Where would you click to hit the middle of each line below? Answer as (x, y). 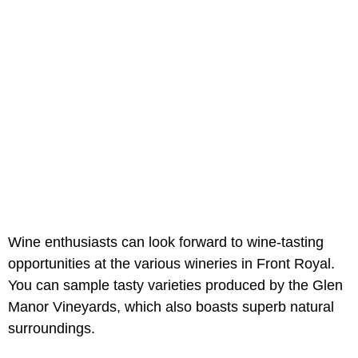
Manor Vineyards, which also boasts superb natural (171, 307)
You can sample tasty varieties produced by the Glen (175, 286)
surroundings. (52, 329)
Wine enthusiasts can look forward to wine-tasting (166, 243)
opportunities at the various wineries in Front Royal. (171, 264)
